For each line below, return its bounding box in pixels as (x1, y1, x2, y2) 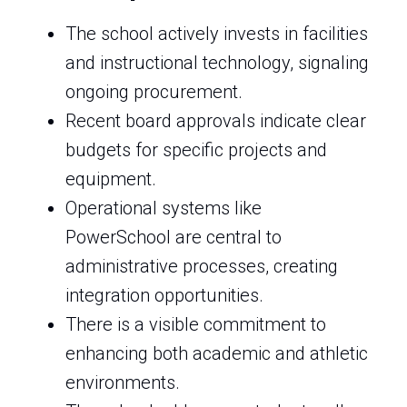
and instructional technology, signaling (65, 52, 369, 74)
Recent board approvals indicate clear (65, 110, 366, 132)
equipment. (65, 168, 156, 190)
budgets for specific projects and (65, 139, 327, 161)
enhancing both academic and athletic (65, 342, 368, 364)
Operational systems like (65, 197, 262, 219)
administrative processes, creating (65, 255, 338, 277)
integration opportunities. (65, 284, 263, 306)
